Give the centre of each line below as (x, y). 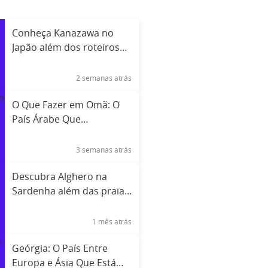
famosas (31, 205)
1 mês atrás (112, 222)
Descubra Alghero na (59, 177)
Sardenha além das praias (70, 191)
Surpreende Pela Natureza (71, 134)
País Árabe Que (46, 119)
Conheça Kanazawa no (63, 33)
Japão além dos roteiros (66, 48)
